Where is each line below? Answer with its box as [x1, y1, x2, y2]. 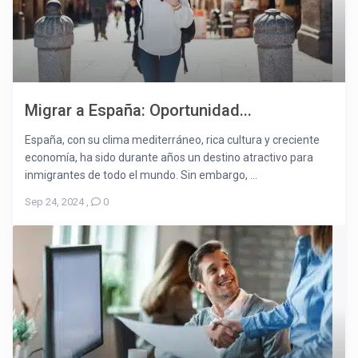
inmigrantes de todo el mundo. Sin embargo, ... [25, 169, 258, 182]
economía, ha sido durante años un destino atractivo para [25, 151, 314, 165]
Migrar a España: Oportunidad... [25, 101, 253, 121]
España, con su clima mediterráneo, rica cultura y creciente [25, 133, 320, 147]
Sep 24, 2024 [25, 196, 85, 209]
